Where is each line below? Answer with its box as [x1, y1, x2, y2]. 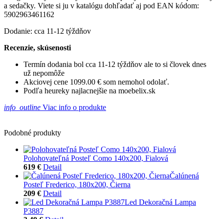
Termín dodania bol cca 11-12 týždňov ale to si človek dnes [23, 60, 206, 68]
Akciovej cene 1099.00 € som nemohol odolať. [23, 77, 169, 86]
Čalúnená [170, 171, 199, 180]
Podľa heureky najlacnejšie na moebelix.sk [23, 86, 155, 95]
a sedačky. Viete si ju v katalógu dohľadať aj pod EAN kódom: [4, 1, 199, 10]
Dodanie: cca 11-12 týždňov [4, 26, 91, 35]
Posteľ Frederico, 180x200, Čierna [23, 180, 131, 189]
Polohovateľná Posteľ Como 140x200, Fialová [23, 153, 168, 162]
